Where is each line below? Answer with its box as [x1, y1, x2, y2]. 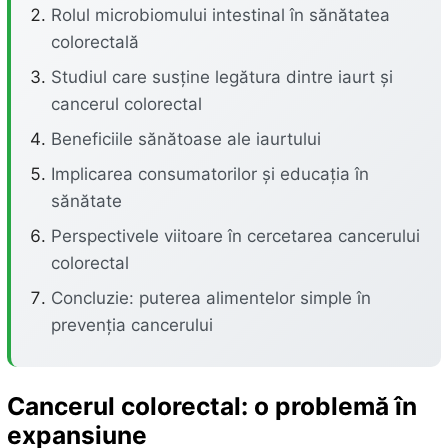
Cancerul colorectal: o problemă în [6, 391, 417, 421]
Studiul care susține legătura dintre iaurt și [50, 67, 393, 87]
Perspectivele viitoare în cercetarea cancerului [50, 226, 420, 246]
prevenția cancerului [50, 315, 213, 335]
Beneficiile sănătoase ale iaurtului [50, 129, 321, 149]
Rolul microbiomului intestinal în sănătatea [50, 5, 390, 25]
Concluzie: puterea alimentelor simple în [50, 288, 371, 308]
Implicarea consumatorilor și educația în [50, 164, 369, 184]
